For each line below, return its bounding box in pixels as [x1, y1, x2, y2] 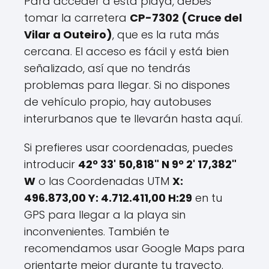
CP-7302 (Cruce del [130, 10, 242, 25]
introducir [24, 157, 78, 172]
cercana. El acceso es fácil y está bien [24, 44, 229, 59]
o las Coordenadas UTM [35, 174, 172, 189]
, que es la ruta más [112, 27, 219, 42]
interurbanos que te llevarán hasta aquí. [24, 111, 243, 126]
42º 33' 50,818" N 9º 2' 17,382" [78, 157, 237, 172]
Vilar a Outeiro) [24, 27, 112, 42]
